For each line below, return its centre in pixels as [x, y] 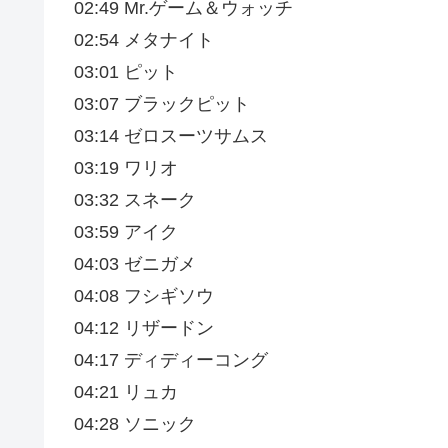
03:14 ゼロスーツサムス [171, 136]
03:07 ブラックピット [162, 104]
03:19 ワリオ [126, 168]
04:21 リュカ [126, 392]
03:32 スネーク [135, 200]
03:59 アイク [126, 232]
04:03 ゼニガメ [135, 264]
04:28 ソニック [135, 424]
